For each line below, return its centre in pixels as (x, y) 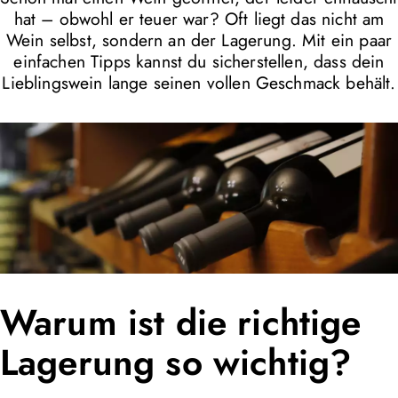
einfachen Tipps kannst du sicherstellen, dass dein (199, 62)
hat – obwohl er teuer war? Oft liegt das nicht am (199, 19)
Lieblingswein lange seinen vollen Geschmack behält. (199, 83)
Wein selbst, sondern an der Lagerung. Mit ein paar (199, 40)
